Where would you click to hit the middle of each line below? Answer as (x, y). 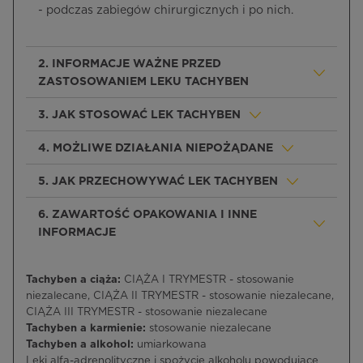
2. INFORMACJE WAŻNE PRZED (130, 64)
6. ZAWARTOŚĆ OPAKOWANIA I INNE (147, 215)
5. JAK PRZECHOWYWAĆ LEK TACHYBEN (158, 181)
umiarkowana (172, 345)
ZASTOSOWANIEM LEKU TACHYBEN (143, 82)
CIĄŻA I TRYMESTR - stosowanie (207, 280)
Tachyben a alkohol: (81, 345)
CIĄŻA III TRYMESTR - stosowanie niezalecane (147, 312)
